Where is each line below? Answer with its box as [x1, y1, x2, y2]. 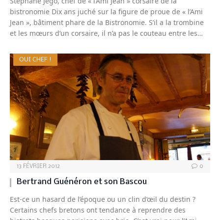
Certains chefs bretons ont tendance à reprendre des [10, 205, 186, 215]
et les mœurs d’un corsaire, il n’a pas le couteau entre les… [10, 28, 203, 38]
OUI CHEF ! [19, 56, 52, 63]
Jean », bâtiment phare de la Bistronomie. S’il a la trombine [10, 18, 204, 27]
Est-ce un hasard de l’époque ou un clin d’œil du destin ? [10, 194, 195, 204]
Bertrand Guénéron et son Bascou [17, 178, 147, 187]
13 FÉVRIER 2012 [17, 164, 60, 170]
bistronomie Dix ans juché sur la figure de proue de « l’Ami [10, 7, 203, 17]
